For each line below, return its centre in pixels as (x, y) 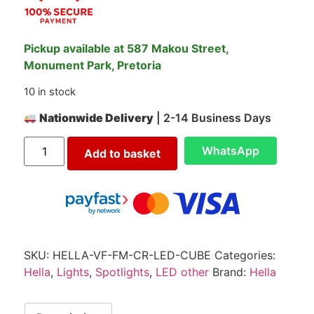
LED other (182, 272)
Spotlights (122, 272)
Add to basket (123, 154)
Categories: (245, 255)
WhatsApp (231, 151)
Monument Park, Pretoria (93, 66)
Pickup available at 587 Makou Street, (126, 49)
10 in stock (50, 91)
